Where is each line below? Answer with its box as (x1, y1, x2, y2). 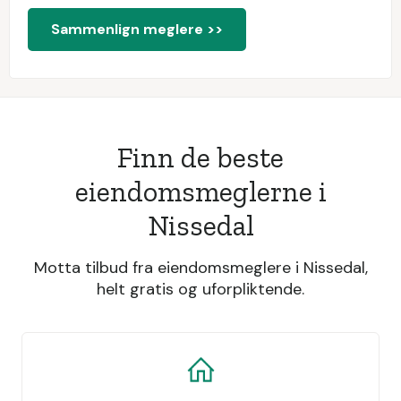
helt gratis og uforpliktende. (97, 278, 304, 300)
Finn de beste (117, 141, 284, 175)
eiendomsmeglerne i (74, 175, 327, 209)
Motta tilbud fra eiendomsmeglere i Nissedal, (33, 257, 368, 278)
